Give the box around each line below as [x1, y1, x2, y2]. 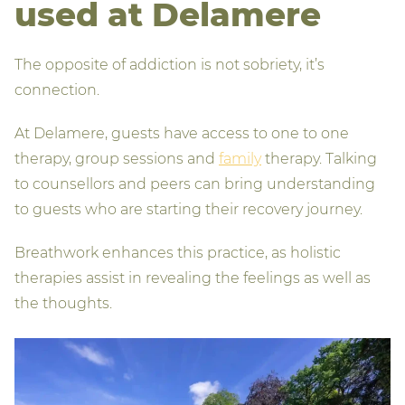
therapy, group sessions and [14, 150, 219, 168]
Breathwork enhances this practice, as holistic [14, 244, 341, 262]
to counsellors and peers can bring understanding [14, 175, 375, 193]
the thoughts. [14, 295, 112, 313]
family [219, 150, 261, 168]
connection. [14, 81, 99, 99]
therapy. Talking [261, 150, 377, 168]
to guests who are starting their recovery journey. [14, 201, 363, 219]
